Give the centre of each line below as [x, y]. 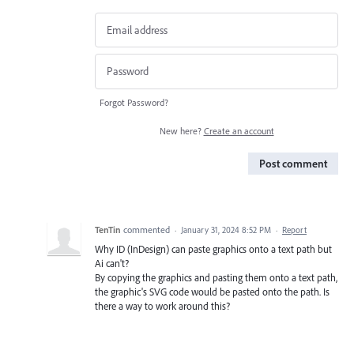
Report [294, 230]
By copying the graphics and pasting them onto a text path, [216, 277]
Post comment [293, 163]
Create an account [239, 130]
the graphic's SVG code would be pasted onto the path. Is [212, 291]
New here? [181, 130]
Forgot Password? [134, 102]
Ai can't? [112, 263]
